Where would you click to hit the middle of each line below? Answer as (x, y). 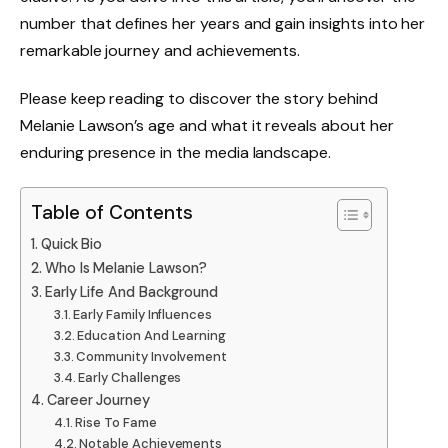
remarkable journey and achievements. (160, 51)
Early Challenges (130, 378)
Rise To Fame (116, 423)
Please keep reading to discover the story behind (199, 99)
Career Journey (98, 400)
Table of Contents (112, 213)
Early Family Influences (143, 315)
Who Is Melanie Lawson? (125, 268)
